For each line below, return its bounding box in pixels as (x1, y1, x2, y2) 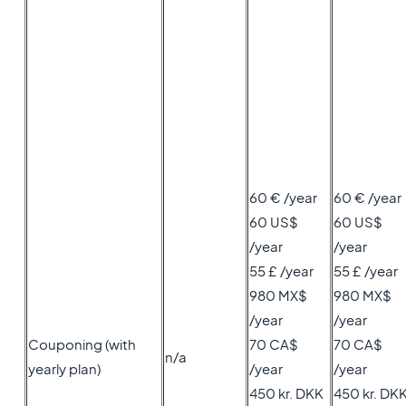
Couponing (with (27, 335, 136, 353)
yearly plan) (27, 360, 101, 377)
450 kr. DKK (248, 384, 324, 401)
